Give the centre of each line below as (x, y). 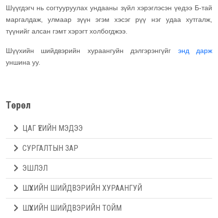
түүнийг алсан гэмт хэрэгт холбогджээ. (68, 31)
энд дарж (195, 50)
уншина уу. (24, 62)
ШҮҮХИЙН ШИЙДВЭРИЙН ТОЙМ (72, 208)
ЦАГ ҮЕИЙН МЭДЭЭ (53, 128)
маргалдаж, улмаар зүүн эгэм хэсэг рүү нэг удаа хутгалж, (109, 19)
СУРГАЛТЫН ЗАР (50, 148)
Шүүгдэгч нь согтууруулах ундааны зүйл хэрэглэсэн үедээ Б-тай (109, 8)
